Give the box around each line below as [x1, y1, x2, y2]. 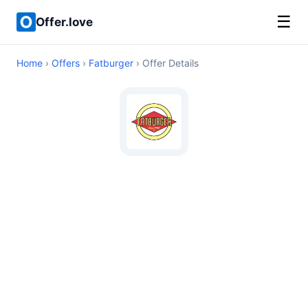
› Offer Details [133, 57, 199, 69]
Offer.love [36, 14, 93, 29]
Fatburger [89, 57, 133, 69]
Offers [52, 57, 80, 69]
